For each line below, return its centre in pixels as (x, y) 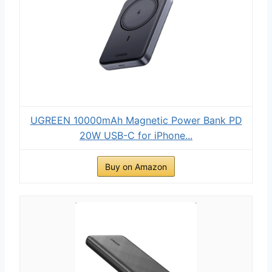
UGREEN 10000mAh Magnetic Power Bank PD (136, 120)
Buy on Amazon (136, 166)
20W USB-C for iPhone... (136, 135)
